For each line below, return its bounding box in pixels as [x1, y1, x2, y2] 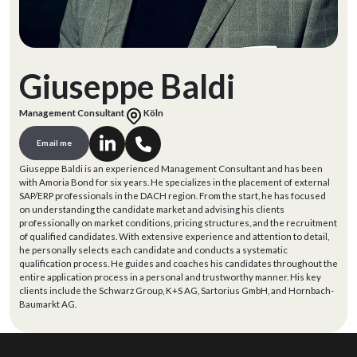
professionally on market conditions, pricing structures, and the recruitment [19, 218, 337, 228]
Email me [37, 138, 72, 147]
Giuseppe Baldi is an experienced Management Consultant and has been [19, 163, 323, 174]
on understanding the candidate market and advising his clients [19, 204, 284, 214]
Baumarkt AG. [19, 299, 76, 309]
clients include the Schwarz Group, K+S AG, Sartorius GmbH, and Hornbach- [19, 285, 334, 296]
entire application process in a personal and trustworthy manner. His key [19, 272, 321, 282]
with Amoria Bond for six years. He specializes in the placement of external [19, 177, 330, 187]
